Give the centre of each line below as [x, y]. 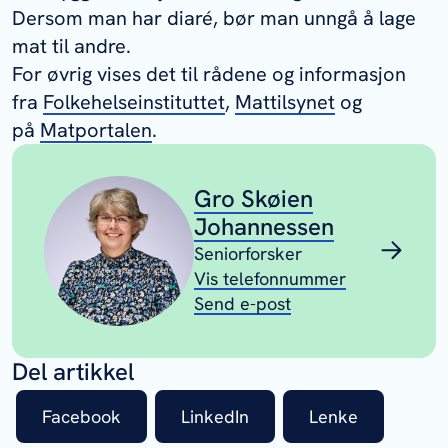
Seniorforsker [248, 254]
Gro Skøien [253, 199]
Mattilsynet [285, 101]
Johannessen [264, 227]
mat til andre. [71, 45]
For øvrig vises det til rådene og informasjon [209, 73]
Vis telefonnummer [270, 279]
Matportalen [96, 129]
